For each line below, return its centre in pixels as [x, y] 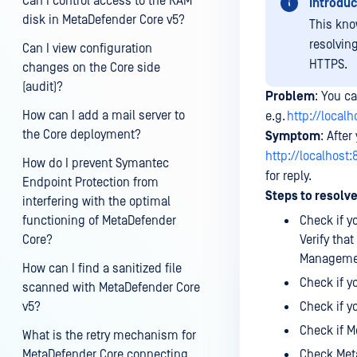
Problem [290, 96]
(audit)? [43, 87]
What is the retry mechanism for [109, 335]
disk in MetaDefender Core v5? [104, 20]
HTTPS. [328, 65]
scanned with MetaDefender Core [111, 288]
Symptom [293, 136]
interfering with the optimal [96, 202]
